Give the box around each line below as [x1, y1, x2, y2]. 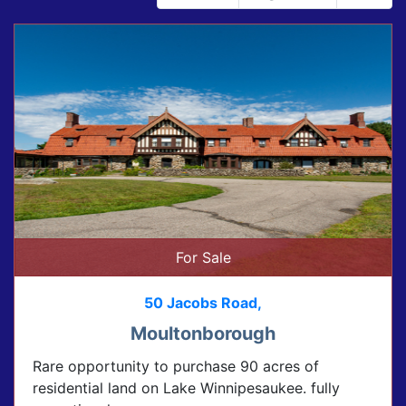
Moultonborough [130, 322, 275, 344]
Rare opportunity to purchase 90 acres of [33, 356, 319, 375]
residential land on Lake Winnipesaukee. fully [33, 378, 340, 397]
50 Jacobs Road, [144, 293, 262, 312]
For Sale [175, 247, 231, 266]
